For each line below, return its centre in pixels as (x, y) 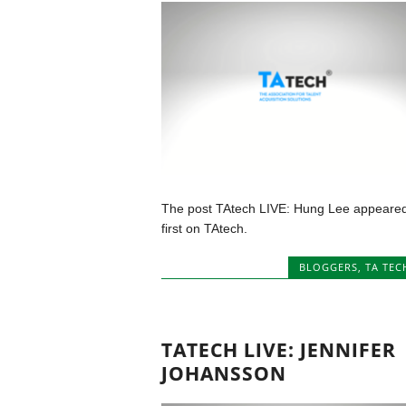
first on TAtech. (204, 229)
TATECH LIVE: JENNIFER (278, 349)
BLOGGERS (329, 267)
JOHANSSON (223, 373)
